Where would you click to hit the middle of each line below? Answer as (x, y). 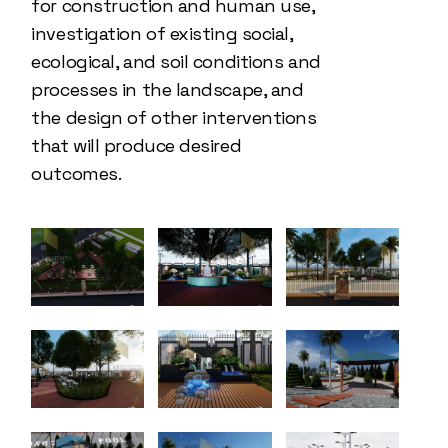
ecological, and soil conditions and (176, 61)
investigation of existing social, (162, 33)
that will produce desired (136, 145)
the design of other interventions (174, 117)
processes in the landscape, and (167, 89)
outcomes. (76, 173)
